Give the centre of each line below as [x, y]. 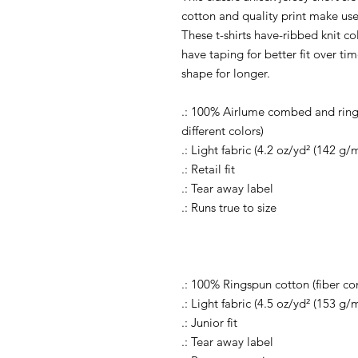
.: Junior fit [209, 322]
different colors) [223, 130]
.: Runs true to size [229, 207]
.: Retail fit [208, 169]
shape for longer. [226, 73]
